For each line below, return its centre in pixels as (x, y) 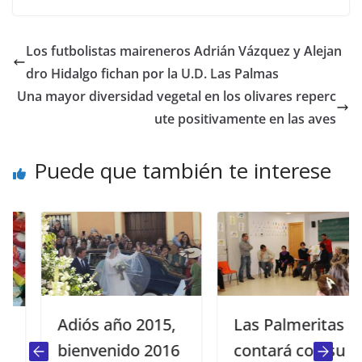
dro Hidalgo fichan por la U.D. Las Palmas (152, 73)
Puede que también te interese (183, 170)
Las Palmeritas (263, 324)
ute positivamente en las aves (245, 118)
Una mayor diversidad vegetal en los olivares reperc (177, 96)
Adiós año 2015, (91, 324)
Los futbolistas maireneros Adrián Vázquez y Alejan (184, 51)
